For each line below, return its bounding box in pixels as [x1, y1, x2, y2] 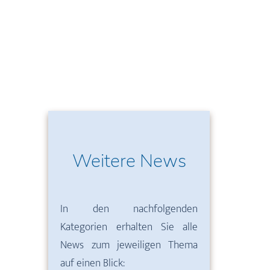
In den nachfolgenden [60, 200, 198, 218]
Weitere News [72, 149, 186, 174]
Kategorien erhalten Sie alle [60, 218, 198, 236]
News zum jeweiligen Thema [60, 236, 198, 254]
